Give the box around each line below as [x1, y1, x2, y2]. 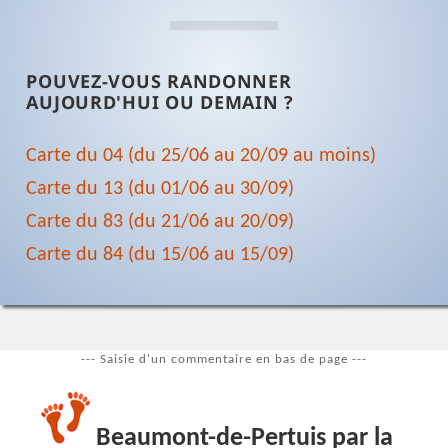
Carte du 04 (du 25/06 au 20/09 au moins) [26, 146, 377, 167]
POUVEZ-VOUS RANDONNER [26, 69, 292, 94]
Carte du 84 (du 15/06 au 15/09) [26, 245, 295, 266]
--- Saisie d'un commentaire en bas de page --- [81, 353, 367, 366]
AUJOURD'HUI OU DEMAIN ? [26, 90, 294, 115]
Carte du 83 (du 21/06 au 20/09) [26, 212, 295, 233]
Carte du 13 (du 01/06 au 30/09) [26, 179, 295, 200]
